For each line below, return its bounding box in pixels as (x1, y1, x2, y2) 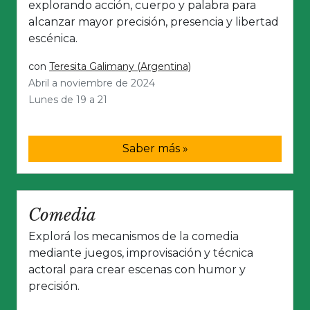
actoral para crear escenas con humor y (28, 263, 246, 277)
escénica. (28, 32, 77, 46)
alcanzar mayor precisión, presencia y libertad (28, 15, 279, 29)
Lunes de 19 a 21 (28, 93, 107, 107)
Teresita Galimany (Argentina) (49, 60, 191, 73)
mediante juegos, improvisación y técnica (28, 246, 253, 260)
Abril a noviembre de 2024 (28, 77, 155, 90)
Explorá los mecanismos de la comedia (28, 230, 239, 244)
